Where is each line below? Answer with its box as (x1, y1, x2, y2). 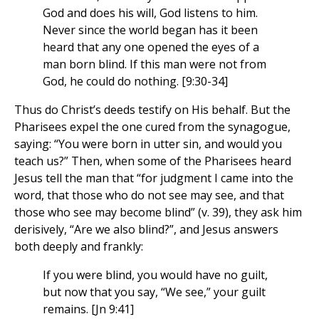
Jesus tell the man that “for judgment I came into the (14, 170, 293, 187)
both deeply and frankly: (14, 239, 143, 255)
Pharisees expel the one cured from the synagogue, (14, 119, 291, 135)
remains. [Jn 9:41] (43, 301, 134, 318)
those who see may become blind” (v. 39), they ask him (14, 204, 302, 221)
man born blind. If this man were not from (43, 56, 266, 73)
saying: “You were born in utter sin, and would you (14, 136, 282, 152)
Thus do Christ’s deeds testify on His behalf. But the (14, 102, 291, 118)
